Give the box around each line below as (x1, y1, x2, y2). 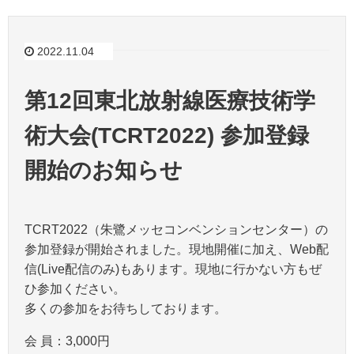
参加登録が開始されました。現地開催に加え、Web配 (24, 243, 329, 257)
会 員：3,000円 (24, 334, 110, 348)
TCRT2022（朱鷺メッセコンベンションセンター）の (24, 223, 328, 237)
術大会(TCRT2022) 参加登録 (24, 123, 309, 149)
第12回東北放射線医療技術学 (24, 88, 315, 114)
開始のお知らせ (24, 158, 183, 183)
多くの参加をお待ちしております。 (24, 302, 227, 316)
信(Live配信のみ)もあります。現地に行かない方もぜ (24, 262, 322, 277)
